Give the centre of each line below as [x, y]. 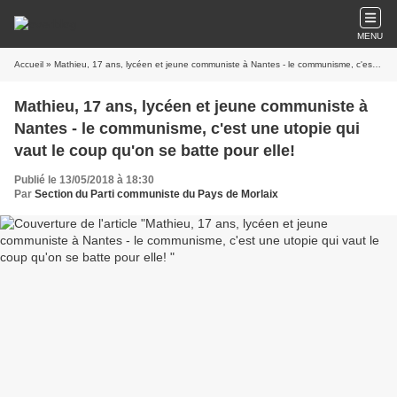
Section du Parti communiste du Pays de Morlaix [156, 194]
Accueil [29, 64]
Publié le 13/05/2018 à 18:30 [84, 180]
